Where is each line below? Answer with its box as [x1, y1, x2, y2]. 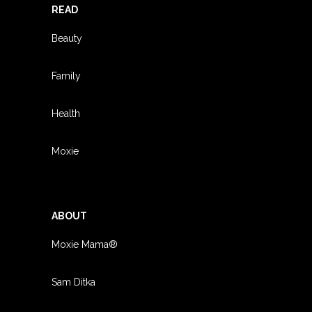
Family [52, 70, 81, 81]
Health [52, 107, 80, 119]
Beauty [52, 32, 82, 44]
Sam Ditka [52, 276, 95, 288]
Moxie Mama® [52, 238, 118, 250]
